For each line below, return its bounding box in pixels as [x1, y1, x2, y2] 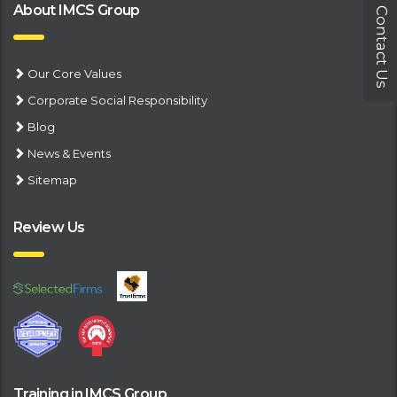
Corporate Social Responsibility [27, 93, 207, 107]
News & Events [27, 146, 111, 160]
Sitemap [27, 173, 77, 187]
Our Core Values [27, 66, 121, 81]
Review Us [13, 219, 85, 236]
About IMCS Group [13, 2, 140, 19]
